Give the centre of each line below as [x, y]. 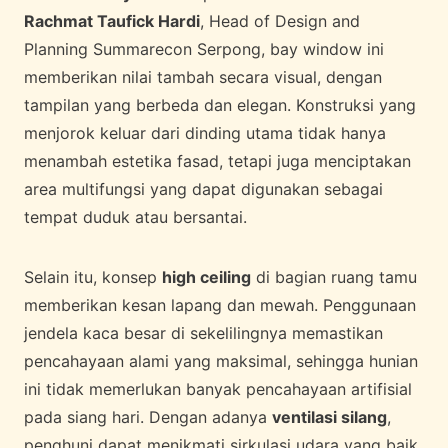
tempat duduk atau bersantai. [135, 216]
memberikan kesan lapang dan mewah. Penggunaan [220, 304]
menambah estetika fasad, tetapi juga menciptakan [217, 160]
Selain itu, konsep [93, 276]
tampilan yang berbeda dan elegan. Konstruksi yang [220, 104]
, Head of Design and [280, 20]
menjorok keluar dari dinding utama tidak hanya [205, 132]
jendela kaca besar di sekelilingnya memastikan [203, 332]
